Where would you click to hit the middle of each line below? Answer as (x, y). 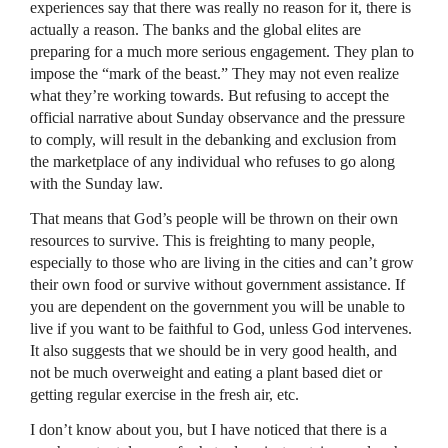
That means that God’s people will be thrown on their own (214, 218)
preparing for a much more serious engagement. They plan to (222, 51)
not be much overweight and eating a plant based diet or (206, 372)
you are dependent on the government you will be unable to (217, 306)
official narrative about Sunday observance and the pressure (217, 117)
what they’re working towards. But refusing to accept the (209, 95)
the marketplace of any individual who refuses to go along (212, 161)
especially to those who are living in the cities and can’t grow (222, 262)
